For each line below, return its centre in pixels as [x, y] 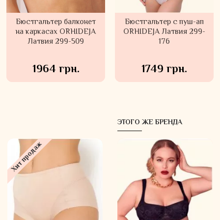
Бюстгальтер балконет [56, 22]
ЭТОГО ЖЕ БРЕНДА [150, 123]
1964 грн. [56, 69]
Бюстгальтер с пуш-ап [164, 22]
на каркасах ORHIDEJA [56, 32]
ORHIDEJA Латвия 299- [164, 32]
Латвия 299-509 [56, 42]
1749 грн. [164, 69]
